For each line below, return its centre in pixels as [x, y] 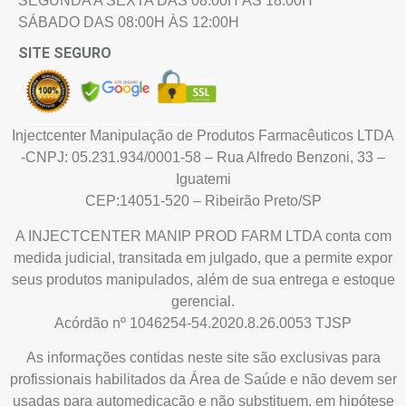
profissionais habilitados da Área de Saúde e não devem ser [203, 379]
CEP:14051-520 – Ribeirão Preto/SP [203, 201]
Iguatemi [203, 179]
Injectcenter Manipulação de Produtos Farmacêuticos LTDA [203, 136]
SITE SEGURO [65, 53]
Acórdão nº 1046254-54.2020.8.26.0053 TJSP [203, 323]
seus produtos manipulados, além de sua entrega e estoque [203, 279]
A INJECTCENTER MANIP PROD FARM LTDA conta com [203, 236]
